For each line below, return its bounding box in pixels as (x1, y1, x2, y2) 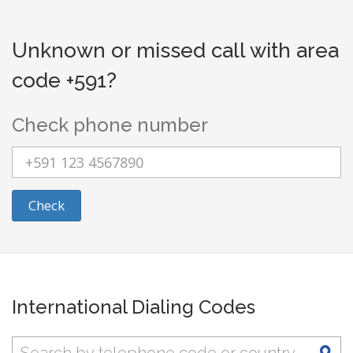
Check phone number (12, 113, 208, 136)
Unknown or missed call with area (12, 39, 339, 62)
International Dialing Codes (12, 295, 255, 318)
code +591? (12, 69, 117, 92)
